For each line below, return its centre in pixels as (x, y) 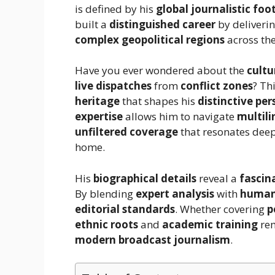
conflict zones (217, 86)
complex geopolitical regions (150, 39)
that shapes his (159, 101)
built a (92, 24)
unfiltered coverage (126, 132)
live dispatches (113, 86)
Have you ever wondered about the (161, 71)
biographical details (145, 178)
